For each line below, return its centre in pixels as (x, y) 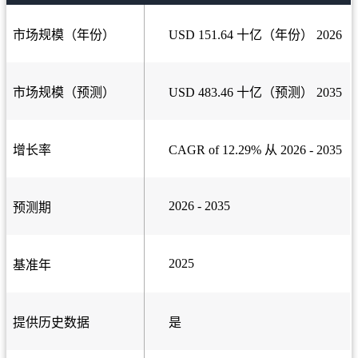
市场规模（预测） (64, 93)
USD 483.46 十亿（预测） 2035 (255, 93)
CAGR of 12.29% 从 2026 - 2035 (255, 150)
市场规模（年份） (64, 35)
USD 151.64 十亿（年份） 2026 (255, 35)
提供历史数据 (51, 323)
